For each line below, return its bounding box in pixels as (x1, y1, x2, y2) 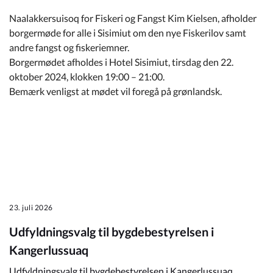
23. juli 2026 (9, 202, 53, 212)
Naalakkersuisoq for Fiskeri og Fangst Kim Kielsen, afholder (9, 12, 257, 24)
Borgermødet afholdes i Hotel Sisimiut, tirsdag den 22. (9, 55, 233, 68)
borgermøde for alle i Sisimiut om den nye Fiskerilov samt (9, 26, 246, 38)
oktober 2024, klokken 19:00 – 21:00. (9, 70, 165, 82)
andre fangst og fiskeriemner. (9, 41, 129, 53)
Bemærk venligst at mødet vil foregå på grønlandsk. (9, 85, 222, 97)
